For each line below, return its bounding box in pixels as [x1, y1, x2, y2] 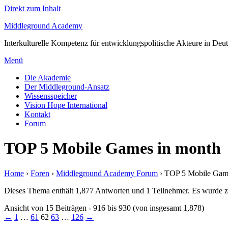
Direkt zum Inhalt [4, 4, 61, 13]
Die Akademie [24, 73, 71, 82]
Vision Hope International [24, 101, 107, 109]
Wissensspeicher [24, 92, 77, 100]
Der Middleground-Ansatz [24, 82, 109, 91]
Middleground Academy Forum [56, 168, 158, 178]
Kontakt [24, 110, 50, 119]
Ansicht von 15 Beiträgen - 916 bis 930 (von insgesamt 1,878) [4, 203, 204, 212]
